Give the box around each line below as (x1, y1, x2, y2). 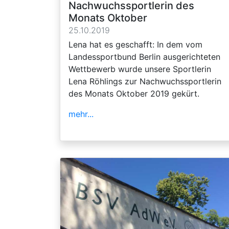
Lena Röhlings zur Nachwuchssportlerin (68, 76, 221, 86)
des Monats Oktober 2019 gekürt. (68, 88, 199, 99)
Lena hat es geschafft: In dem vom (68, 39, 202, 50)
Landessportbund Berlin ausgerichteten (68, 51, 220, 62)
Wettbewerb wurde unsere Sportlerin (68, 63, 211, 74)
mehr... (68, 108, 94, 119)
